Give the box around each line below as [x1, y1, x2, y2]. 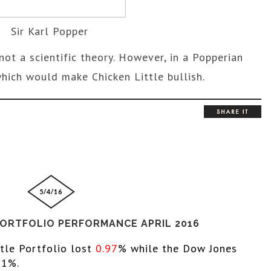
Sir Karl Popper [11, 24, 88, 38]
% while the [117, 241, 183, 255]
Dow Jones [182, 241, 237, 255]
